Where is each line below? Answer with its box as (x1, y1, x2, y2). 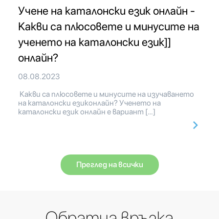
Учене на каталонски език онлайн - (18, 4, 195, 18)
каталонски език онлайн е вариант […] (18, 107, 155, 117)
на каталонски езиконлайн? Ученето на (18, 98, 161, 108)
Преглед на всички (76, 160, 143, 170)
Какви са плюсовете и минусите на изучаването (18, 89, 194, 99)
